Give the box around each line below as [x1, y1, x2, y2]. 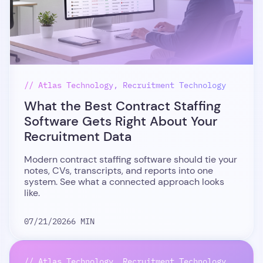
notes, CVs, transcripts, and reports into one [24, 165, 213, 176]
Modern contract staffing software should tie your [24, 154, 237, 165]
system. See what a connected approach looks [24, 176, 224, 187]
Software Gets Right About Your [24, 113, 217, 129]
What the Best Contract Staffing [24, 98, 221, 114]
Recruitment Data [24, 129, 131, 144]
